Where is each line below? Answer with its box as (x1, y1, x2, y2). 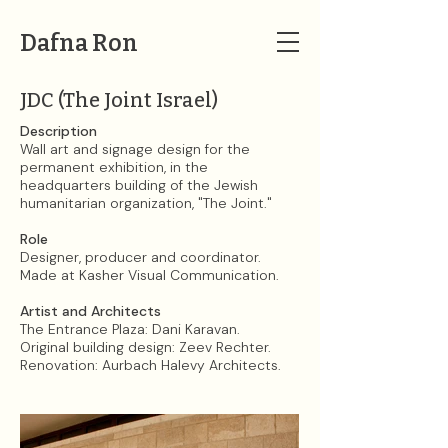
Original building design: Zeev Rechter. (20, 338, 271, 356)
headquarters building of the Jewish (20, 176, 258, 194)
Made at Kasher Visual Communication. (20, 266, 279, 284)
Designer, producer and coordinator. (20, 248, 261, 266)
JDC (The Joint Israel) (20, 88, 218, 112)
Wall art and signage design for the (20, 140, 250, 158)
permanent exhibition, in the (20, 158, 208, 176)
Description (20, 122, 97, 140)
